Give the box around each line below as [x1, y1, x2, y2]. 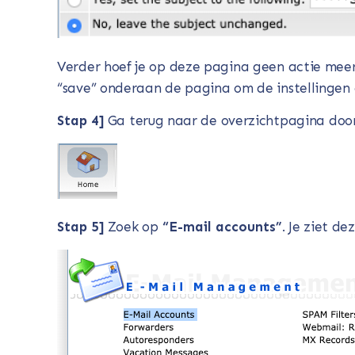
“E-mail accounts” [158, 219, 282, 235]
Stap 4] [57, 113, 104, 129]
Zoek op [104, 219, 158, 235]
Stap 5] [57, 219, 104, 235]
